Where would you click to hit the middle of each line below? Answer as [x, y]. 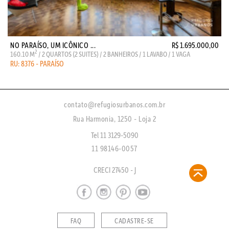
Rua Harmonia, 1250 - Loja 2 [114, 119]
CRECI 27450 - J [114, 170]
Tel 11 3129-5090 [114, 135]
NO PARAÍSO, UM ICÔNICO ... [53, 45]
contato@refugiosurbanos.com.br [114, 104]
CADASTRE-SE [134, 221]
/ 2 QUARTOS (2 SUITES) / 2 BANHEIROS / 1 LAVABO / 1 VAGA [114, 54]
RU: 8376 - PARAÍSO [37, 63]
